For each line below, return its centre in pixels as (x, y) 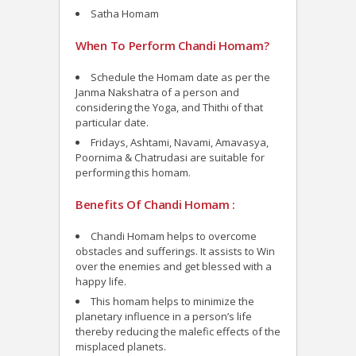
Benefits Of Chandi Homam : (156, 205)
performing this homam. (133, 173)
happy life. (101, 282)
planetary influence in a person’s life (164, 317)
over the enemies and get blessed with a (174, 267)
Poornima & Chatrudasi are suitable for (170, 158)
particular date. (112, 123)
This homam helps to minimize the (172, 302)
